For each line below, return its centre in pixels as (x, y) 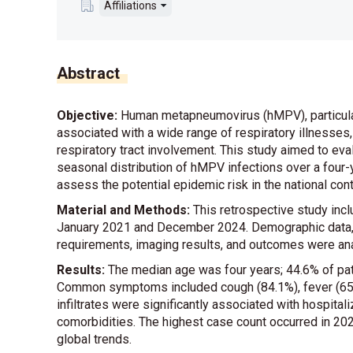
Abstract (88, 74)
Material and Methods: (123, 210)
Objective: (87, 116)
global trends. (94, 340)
